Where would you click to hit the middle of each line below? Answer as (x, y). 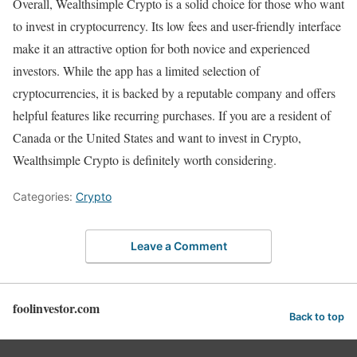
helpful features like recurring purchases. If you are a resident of (172, 115)
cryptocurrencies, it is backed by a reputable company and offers (174, 92)
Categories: (44, 196)
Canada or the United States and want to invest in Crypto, (157, 137)
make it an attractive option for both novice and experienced (161, 48)
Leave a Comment (178, 246)
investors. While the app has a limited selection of (136, 70)
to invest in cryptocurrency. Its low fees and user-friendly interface (177, 25)
